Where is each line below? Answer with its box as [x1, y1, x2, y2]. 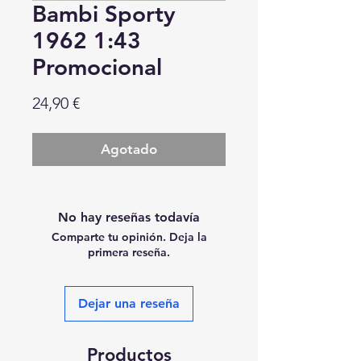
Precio [79, 93, 124, 112]
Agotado [101, 141, 157, 157]
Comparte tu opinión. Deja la [51, 230, 207, 244]
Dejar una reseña [78, 296, 180, 311]
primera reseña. [88, 245, 170, 259]
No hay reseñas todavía [58, 210, 200, 225]
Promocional [32, 53, 162, 81]
